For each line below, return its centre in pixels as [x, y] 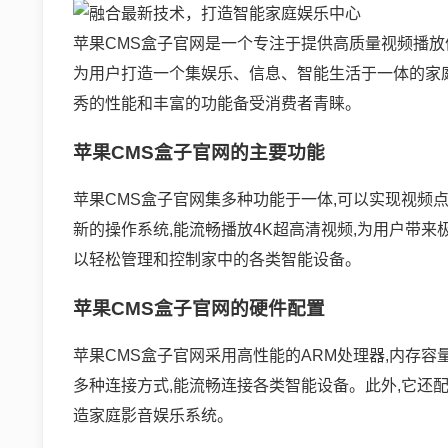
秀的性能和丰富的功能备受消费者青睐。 [217, 104]
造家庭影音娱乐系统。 [153, 416]
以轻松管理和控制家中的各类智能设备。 [217, 260]
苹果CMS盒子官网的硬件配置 [199, 308]
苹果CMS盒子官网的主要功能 [199, 152]
